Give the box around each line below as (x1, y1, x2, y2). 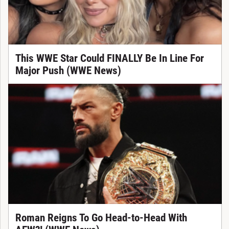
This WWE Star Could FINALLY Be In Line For (15, 52, 204, 64)
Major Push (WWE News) (15, 64, 121, 77)
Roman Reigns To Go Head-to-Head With (15, 211, 187, 224)
